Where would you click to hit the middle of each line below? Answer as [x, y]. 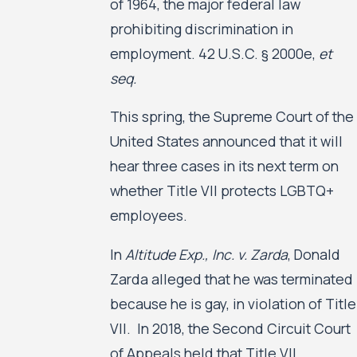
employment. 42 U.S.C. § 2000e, [214, 53]
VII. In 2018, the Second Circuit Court [230, 328]
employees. [148, 216]
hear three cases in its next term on [224, 166]
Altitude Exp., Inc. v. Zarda [206, 254]
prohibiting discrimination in [201, 28]
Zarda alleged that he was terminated [231, 279]
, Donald [314, 254]
